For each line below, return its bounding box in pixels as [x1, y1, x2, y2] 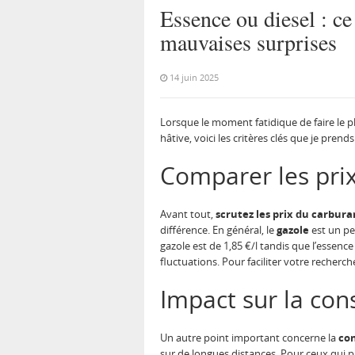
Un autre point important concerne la [160, 330, 338, 345]
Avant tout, [160, 207, 216, 222]
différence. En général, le [160, 223, 277, 238]
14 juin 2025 [170, 71, 219, 84]
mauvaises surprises [160, 27, 337, 58]
